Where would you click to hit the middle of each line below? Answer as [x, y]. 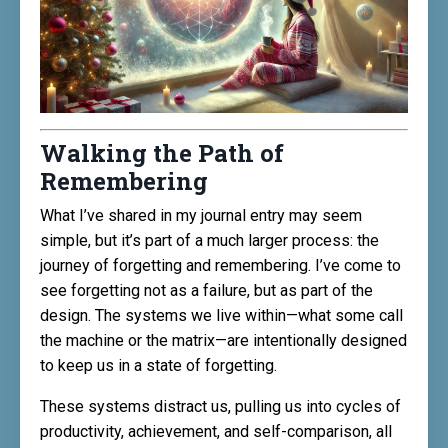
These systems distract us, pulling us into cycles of [220, 406]
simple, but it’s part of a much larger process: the [209, 240]
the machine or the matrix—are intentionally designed [223, 340]
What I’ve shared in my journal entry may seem [201, 215]
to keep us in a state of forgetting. [158, 365]
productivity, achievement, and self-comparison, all [216, 431]
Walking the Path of [162, 153]
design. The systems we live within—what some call [221, 315]
